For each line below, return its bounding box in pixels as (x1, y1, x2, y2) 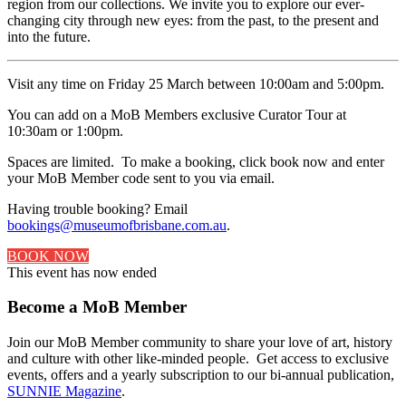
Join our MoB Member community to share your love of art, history (7, 334, 392, 351)
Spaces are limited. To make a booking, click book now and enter (7, 153, 384, 169)
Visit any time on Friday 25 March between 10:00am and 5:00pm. (7, 75, 384, 92)
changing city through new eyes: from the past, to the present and (7, 12, 379, 28)
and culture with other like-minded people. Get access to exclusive (7, 351, 389, 367)
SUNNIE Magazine (7, 383, 121, 400)
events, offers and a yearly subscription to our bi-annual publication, (7, 367, 394, 383)
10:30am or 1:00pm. (7, 122, 123, 139)
